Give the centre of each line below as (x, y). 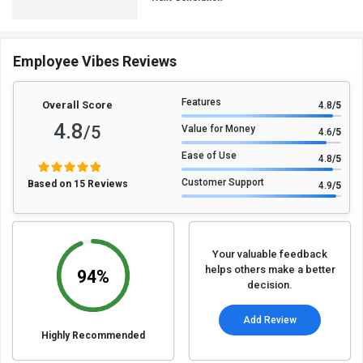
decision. (270, 285)
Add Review (270, 320)
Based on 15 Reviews (77, 184)
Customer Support (223, 183)
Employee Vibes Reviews (95, 62)
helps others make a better (270, 270)
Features (201, 102)
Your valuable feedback (270, 254)
